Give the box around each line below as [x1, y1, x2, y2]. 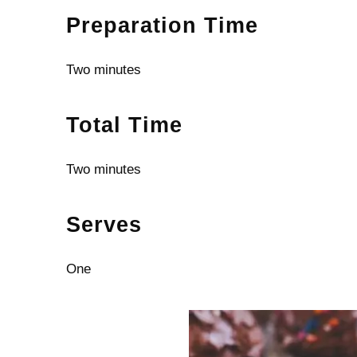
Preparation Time [65, 14, 258, 38]
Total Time [65, 113, 182, 138]
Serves [65, 213, 142, 237]
